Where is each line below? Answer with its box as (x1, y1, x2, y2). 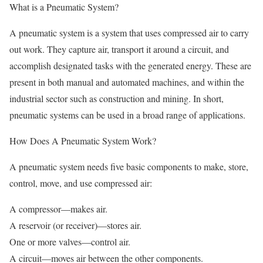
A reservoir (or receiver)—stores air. (9, 219, 141, 231)
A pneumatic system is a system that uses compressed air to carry (9, 26, 249, 39)
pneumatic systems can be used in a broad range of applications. (9, 109, 245, 121)
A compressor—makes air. (9, 203, 107, 215)
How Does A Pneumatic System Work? (9, 134, 156, 147)
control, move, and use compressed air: (9, 177, 152, 189)
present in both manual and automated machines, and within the (9, 76, 244, 88)
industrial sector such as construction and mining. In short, (9, 92, 224, 104)
